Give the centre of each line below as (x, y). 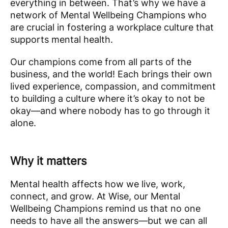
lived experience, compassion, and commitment (113, 86)
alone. (24, 123)
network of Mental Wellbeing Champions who (108, 15)
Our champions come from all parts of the (101, 62)
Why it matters (49, 161)
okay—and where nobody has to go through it (110, 111)
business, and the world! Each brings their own (111, 74)
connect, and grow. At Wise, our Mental (95, 196)
